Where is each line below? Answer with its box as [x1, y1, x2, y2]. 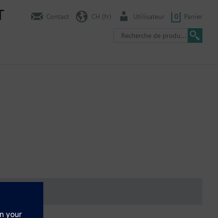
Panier [184, 12, 202, 20]
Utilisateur [133, 12, 164, 20]
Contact [46, 12, 69, 20]
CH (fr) [91, 12, 111, 20]
